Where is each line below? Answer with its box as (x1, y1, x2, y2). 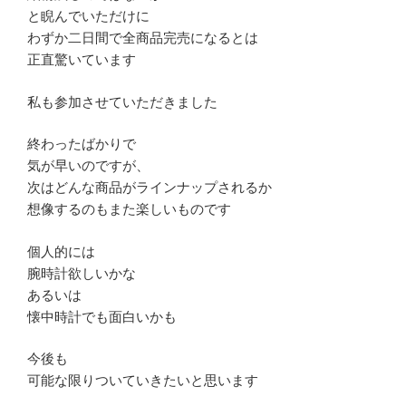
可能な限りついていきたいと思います (27, 372, 258, 389)
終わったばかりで (27, 136, 136, 152)
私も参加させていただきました (27, 93, 217, 110)
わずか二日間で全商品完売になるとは (27, 30, 258, 46)
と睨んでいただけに (27, 8, 150, 24)
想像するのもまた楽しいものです (27, 201, 231, 217)
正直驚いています (27, 52, 136, 68)
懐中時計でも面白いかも (27, 308, 177, 324)
